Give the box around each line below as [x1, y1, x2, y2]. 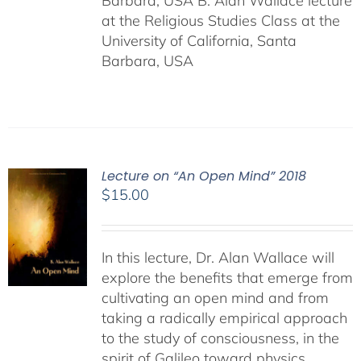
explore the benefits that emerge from [101, 268, 353, 287]
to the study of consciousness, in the [101, 329, 339, 347]
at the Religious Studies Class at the [101, 11, 340, 30]
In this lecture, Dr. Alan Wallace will [101, 248, 334, 267]
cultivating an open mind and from [101, 288, 329, 307]
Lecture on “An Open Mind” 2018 [101, 167, 306, 185]
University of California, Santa [101, 31, 297, 50]
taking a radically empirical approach [101, 309, 347, 327]
